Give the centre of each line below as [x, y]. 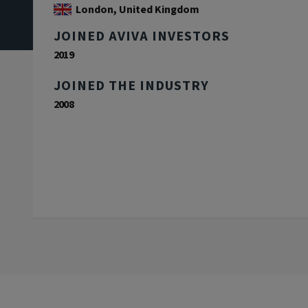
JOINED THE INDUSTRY [131, 86]
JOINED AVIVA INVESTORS [142, 37]
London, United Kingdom [137, 10]
